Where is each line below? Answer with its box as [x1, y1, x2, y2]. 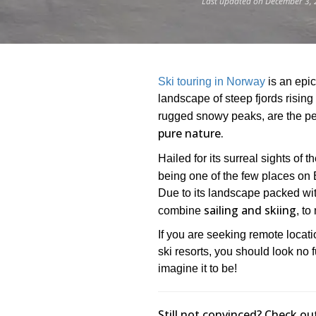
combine [158, 205, 204, 217]
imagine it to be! [158, 262, 237, 274]
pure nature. [158, 126, 224, 141]
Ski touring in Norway [158, 75, 265, 87]
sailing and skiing [204, 202, 296, 218]
